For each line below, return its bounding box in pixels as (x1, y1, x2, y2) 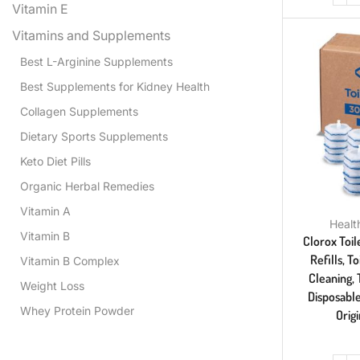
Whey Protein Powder (20, 304, 134, 318)
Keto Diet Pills (20, 154, 91, 169)
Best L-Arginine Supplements (20, 55, 173, 69)
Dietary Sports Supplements (20, 129, 168, 144)
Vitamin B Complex (20, 254, 120, 268)
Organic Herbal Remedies (20, 179, 154, 194)
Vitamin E (12, 2, 68, 18)
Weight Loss (20, 279, 84, 293)
